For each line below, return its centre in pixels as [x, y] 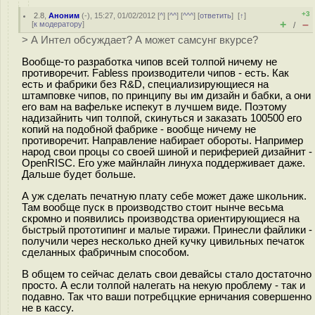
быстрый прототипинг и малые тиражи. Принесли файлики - [167, 230]
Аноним [64, 15]
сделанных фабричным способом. [105, 252]
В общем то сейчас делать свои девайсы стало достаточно [167, 274]
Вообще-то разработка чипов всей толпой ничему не [149, 62]
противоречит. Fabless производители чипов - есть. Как [155, 73]
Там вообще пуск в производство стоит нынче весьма [153, 207]
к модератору [58, 24]
